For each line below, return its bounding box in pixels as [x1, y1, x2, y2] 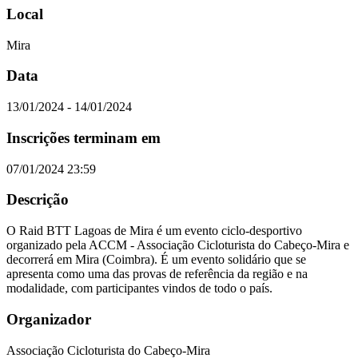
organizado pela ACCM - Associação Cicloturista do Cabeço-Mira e [6, 238, 349, 253]
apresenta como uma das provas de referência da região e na [6, 267, 308, 281]
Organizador [6, 310, 91, 328]
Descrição [6, 191, 69, 209]
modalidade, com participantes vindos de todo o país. [6, 281, 272, 296]
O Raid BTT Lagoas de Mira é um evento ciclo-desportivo [6, 224, 302, 238]
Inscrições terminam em [6, 129, 161, 146]
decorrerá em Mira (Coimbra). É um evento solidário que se [6, 253, 306, 267]
